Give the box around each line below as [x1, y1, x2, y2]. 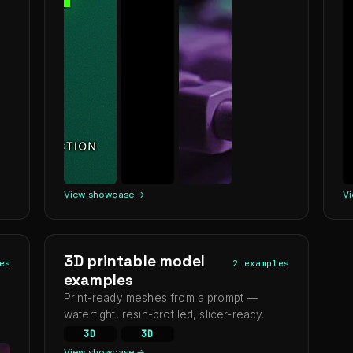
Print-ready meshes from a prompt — [64, 292, 258, 304]
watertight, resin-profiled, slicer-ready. [64, 308, 265, 321]
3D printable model [64, 251, 205, 271]
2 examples [232, 258, 289, 269]
